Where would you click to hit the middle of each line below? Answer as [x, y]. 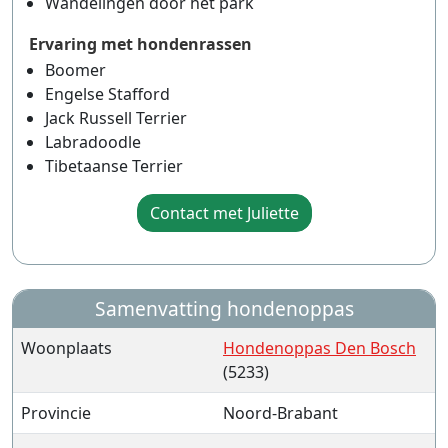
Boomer [75, 70]
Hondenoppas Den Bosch [319, 348]
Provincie [56, 413]
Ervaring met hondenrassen [140, 44]
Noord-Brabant [280, 413]
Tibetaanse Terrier [114, 166]
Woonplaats [66, 348]
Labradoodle [93, 142]
